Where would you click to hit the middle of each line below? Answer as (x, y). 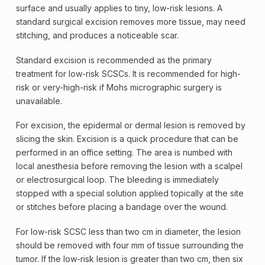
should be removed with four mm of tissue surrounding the (130, 245)
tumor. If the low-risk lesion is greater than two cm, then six (129, 258)
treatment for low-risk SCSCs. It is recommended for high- (128, 73)
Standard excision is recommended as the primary (114, 60)
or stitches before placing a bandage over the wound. (122, 207)
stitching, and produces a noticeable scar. (97, 35)
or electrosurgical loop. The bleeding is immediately (117, 180)
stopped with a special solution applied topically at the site (130, 193)
